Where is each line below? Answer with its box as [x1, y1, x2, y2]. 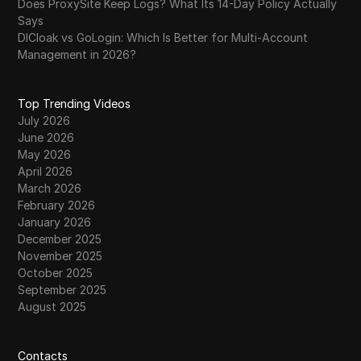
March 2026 [18, 181, 82, 195]
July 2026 [18, 114, 71, 127]
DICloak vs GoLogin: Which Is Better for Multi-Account [18, 31, 309, 44]
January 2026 [18, 215, 92, 229]
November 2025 [18, 249, 103, 263]
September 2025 [18, 283, 107, 297]
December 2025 [18, 232, 102, 246]
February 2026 [18, 198, 96, 212]
